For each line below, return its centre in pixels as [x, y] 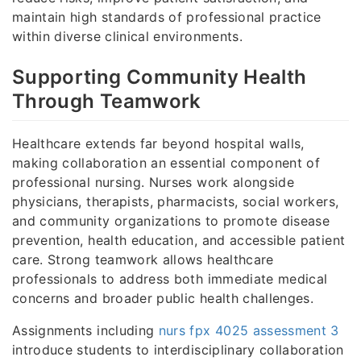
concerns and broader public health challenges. [163, 298]
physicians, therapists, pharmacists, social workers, [176, 201]
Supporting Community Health [160, 77]
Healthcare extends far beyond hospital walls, [158, 143]
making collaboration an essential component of [166, 162]
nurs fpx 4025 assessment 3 [249, 330]
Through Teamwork [107, 102]
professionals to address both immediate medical [170, 278]
